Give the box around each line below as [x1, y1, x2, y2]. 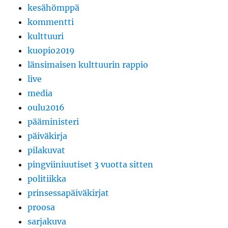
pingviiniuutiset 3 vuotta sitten [27, 159, 154, 170]
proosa [27, 202, 55, 213]
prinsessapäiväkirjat [27, 188, 109, 198]
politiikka [27, 174, 67, 184]
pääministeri [27, 117, 79, 127]
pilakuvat [27, 145, 66, 156]
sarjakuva [27, 216, 67, 227]
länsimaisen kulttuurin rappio [27, 60, 149, 70]
